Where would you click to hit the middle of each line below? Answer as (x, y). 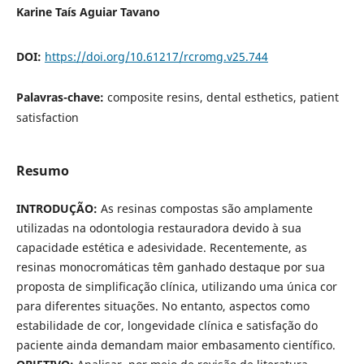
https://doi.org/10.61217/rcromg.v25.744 (156, 57)
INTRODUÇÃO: (58, 209)
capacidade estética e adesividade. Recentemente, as (161, 248)
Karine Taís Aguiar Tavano (88, 12)
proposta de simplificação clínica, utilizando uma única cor (176, 287)
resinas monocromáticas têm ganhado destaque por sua (170, 267)
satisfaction (47, 118)
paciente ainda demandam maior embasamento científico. (175, 345)
